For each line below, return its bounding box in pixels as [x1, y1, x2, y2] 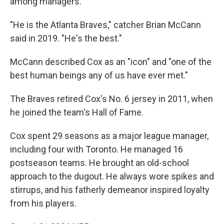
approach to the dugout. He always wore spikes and [10, 171, 214, 182]
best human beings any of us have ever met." [10, 70, 188, 81]
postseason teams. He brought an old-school [10, 157, 189, 168]
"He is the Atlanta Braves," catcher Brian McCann [10, 19, 201, 30]
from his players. [10, 198, 76, 209]
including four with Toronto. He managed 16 [10, 144, 183, 155]
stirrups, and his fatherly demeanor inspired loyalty [10, 184, 209, 195]
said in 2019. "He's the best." [10, 33, 122, 44]
